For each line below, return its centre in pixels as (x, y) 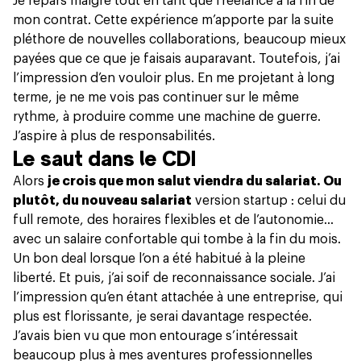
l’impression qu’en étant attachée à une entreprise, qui (178, 298)
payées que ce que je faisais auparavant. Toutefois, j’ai (176, 59)
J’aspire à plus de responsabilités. (114, 137)
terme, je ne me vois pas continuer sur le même (156, 98)
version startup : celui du (269, 201)
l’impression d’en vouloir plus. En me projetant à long (174, 79)
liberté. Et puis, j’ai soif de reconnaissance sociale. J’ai (174, 278)
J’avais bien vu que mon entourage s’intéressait (156, 336)
